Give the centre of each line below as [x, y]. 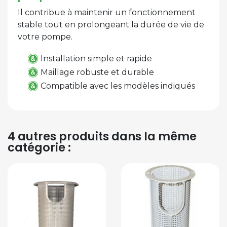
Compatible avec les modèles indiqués [118, 86]
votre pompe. [45, 36]
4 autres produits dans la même [102, 137]
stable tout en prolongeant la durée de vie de [111, 24]
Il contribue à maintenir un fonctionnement [107, 12]
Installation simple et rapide [96, 58]
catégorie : [39, 148]
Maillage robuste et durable [97, 72]
